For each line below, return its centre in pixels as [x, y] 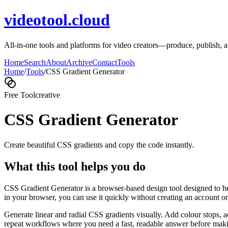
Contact [105, 62]
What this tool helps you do [75, 166]
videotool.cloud [57, 20]
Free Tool [20, 95]
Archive [79, 62]
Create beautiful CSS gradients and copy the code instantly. [99, 145]
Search [35, 62]
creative [48, 95]
